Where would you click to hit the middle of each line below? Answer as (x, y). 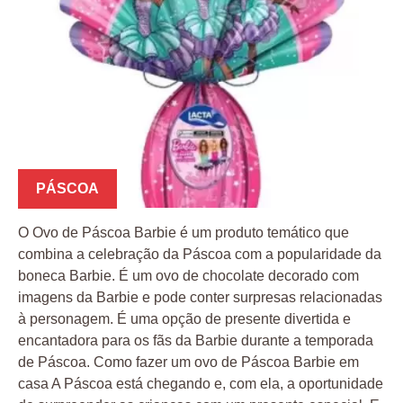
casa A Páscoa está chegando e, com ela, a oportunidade (201, 383)
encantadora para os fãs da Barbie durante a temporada (196, 340)
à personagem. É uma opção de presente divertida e (184, 318)
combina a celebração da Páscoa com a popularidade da (200, 254)
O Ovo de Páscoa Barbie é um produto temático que (184, 232)
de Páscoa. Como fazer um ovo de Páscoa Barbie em (188, 362)
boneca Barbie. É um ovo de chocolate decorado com (188, 275)
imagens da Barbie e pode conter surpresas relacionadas (200, 297)
